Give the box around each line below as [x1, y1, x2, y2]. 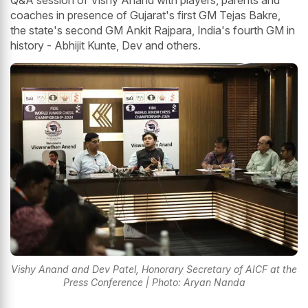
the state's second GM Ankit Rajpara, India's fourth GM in [10, 23, 295, 38]
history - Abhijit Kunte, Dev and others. [10, 38, 201, 53]
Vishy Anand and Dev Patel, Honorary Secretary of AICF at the [11, 263, 297, 275]
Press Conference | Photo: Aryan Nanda [63, 276, 245, 288]
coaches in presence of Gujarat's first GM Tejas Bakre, [10, 8, 280, 23]
